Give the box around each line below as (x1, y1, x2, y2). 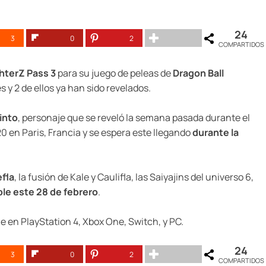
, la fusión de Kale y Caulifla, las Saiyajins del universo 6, (14, 170, 254, 184)
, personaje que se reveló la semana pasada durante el (18, 111, 250, 125)
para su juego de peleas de (56, 66, 173, 80)
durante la (192, 126, 239, 140)
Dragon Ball (173, 66, 224, 80)
